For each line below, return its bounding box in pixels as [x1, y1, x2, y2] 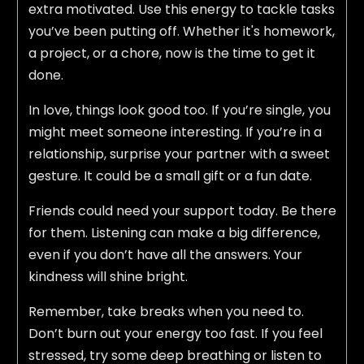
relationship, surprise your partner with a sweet [28, 145, 330, 164]
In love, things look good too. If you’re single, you [28, 101, 331, 120]
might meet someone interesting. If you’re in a [28, 123, 322, 142]
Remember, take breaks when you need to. [28, 302, 304, 322]
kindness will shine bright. [28, 267, 188, 287]
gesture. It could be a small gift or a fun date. [28, 167, 312, 186]
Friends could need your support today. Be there [28, 201, 336, 221]
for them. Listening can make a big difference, [28, 223, 320, 243]
